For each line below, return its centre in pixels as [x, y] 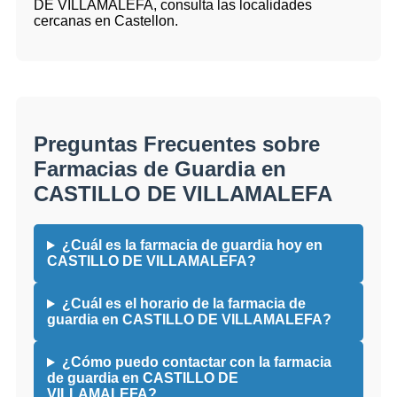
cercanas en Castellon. [106, 21]
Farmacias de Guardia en [160, 169]
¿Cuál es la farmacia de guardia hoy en [192, 245]
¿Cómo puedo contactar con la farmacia [196, 362]
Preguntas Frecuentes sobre [177, 144]
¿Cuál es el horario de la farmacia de [183, 304]
